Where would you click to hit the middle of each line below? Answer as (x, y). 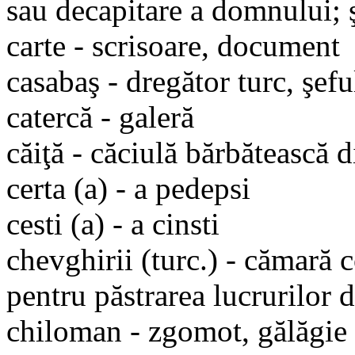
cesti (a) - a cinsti (113, 223)
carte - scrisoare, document (173, 45)
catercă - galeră (100, 116)
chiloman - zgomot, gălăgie (177, 330)
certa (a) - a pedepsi (128, 188)
